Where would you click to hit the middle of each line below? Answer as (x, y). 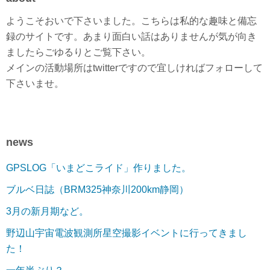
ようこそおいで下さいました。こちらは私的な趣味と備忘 (131, 21)
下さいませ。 (35, 83)
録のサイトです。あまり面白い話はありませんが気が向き (131, 36)
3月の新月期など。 (47, 211)
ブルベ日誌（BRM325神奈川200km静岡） (97, 190)
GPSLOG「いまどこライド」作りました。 (99, 168)
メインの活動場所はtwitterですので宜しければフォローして (134, 68)
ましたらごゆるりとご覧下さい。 (78, 52)
